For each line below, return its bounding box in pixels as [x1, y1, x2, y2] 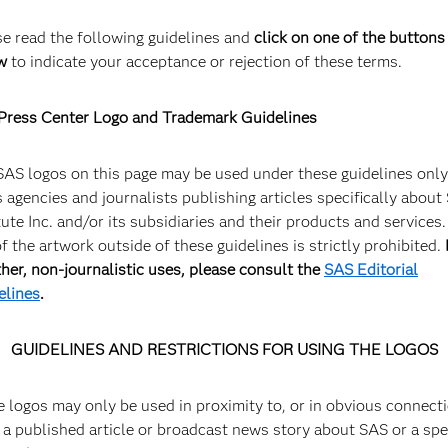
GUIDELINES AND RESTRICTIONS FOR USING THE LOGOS [10, 339, 438, 359]
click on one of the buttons [254, 27, 445, 47]
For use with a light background [44, 54, 268, 74]
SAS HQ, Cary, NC [44, 362, 173, 382]
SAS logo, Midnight [44, 16, 193, 38]
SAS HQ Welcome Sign [44, 324, 224, 346]
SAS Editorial [324, 259, 418, 279]
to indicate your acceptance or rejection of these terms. [7, 51, 402, 71]
